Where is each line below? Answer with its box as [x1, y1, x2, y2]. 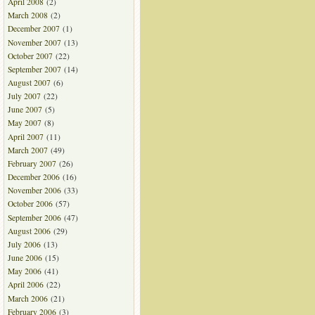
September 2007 [7, 63, 61, 75]
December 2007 [7, 23, 60, 34]
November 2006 [7, 185, 61, 196]
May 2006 [7, 266, 41, 277]
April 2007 [7, 131, 44, 142]
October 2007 [7, 50, 53, 61]
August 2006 [7, 225, 51, 236]
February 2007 [7, 157, 56, 169]
